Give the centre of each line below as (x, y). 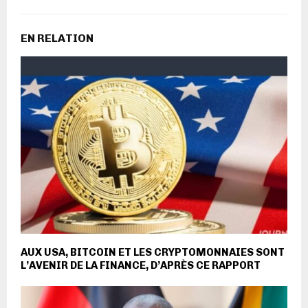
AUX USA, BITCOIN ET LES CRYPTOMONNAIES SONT (153, 253)
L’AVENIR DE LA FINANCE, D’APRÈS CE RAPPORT (141, 266)
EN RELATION (57, 38)
